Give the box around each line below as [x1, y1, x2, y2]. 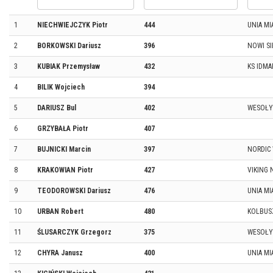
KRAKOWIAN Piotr [37, 166, 93, 174]
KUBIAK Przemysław [37, 62, 100, 71]
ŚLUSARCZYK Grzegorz [37, 228, 112, 236]
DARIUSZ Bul [37, 104, 76, 112]
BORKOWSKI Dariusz [37, 41, 101, 50]
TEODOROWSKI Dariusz [37, 186, 111, 195]
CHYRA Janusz [37, 249, 83, 257]
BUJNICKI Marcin [37, 145, 91, 154]
